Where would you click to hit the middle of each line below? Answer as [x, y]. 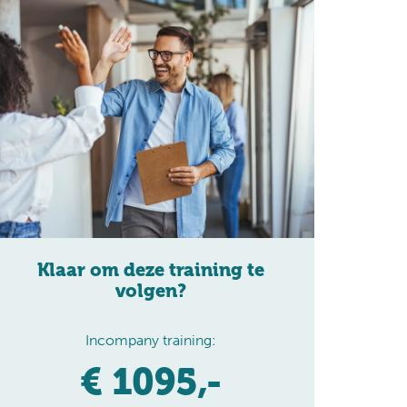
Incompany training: [150, 340]
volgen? [150, 291]
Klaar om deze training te [150, 270]
